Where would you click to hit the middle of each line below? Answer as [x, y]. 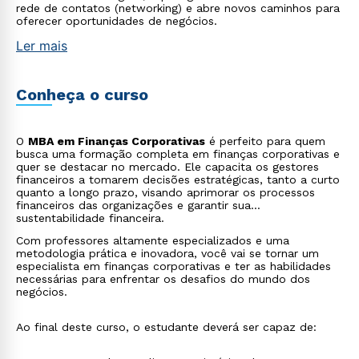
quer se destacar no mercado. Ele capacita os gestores [167, 167]
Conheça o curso [82, 95]
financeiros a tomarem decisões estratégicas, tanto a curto [178, 179]
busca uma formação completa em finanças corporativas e [178, 154]
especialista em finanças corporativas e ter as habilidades [173, 266]
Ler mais [42, 46]
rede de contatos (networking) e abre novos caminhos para [178, 8]
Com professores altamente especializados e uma [153, 240]
